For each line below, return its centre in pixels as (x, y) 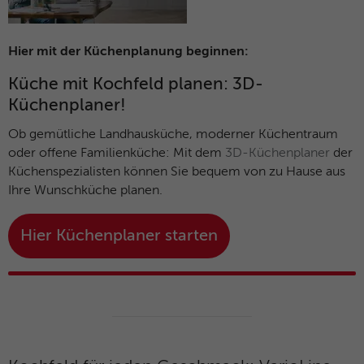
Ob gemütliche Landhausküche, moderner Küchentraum (173, 134)
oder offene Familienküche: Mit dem (117, 153)
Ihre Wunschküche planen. (85, 191)
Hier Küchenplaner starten (119, 236)
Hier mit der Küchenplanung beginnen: (130, 52)
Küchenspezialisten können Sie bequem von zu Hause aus (177, 172)
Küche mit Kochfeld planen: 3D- (136, 84)
